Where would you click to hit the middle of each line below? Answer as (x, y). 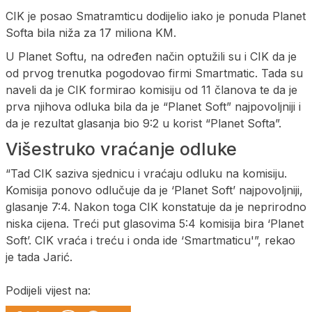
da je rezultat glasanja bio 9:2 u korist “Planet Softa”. (143, 123)
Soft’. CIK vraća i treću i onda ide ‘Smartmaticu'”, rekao (150, 240)
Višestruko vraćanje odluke (121, 149)
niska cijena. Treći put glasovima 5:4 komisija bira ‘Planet (155, 223)
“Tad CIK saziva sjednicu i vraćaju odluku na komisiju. (146, 173)
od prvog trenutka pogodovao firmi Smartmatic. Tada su (154, 73)
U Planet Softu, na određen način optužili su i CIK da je (151, 56)
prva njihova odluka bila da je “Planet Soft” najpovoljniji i (153, 106)
